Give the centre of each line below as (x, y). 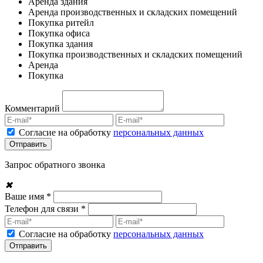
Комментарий (32, 108)
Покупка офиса (59, 33)
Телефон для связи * (45, 208)
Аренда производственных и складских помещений (133, 12)
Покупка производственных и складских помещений (135, 54)
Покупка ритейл (61, 22)
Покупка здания (60, 43)
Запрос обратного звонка (55, 164)
